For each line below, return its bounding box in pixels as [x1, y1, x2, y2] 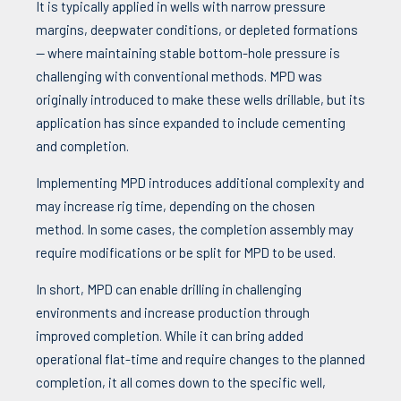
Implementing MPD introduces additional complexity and [36, 175, 364, 192]
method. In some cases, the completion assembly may [36, 221, 354, 238]
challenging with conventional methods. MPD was [36, 68, 322, 85]
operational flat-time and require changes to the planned [36, 351, 365, 368]
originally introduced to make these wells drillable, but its [36, 91, 365, 108]
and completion [36, 138, 126, 155]
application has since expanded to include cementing [36, 115, 346, 132]
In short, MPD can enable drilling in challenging [36, 281, 302, 298]
